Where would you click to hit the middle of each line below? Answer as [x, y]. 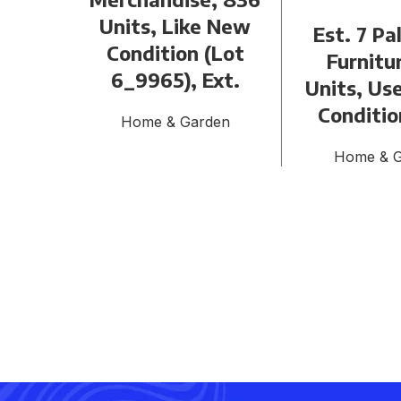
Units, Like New [175, 26]
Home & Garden [175, 122]
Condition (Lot [175, 53]
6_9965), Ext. [175, 80]
